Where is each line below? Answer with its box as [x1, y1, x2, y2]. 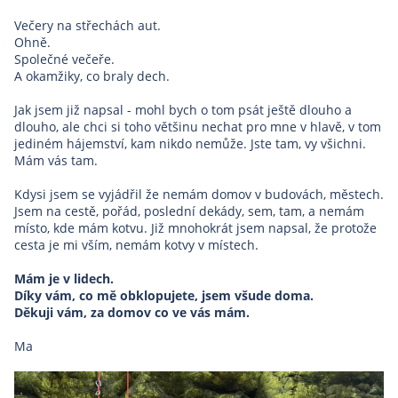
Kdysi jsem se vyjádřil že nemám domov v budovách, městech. [14, 185, 384, 203]
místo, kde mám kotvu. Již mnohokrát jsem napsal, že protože [14, 219, 377, 236]
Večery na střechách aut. [14, 16, 161, 34]
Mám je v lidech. [14, 269, 114, 287]
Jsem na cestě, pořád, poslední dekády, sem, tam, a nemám [14, 202, 364, 219]
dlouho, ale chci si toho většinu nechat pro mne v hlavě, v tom [14, 117, 381, 135]
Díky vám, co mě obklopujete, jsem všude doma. [14, 286, 314, 304]
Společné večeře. [14, 50, 115, 68]
